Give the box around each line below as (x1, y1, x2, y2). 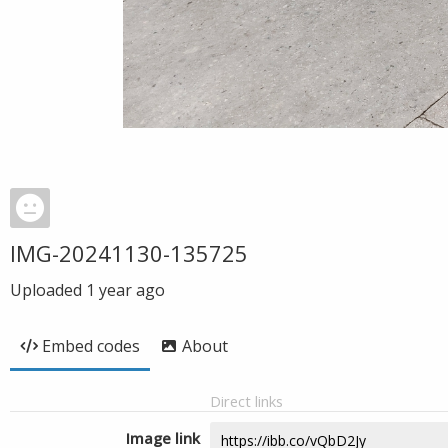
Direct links (210, 391, 283, 411)
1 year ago (86, 279, 165, 301)
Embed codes (42, 335, 140, 357)
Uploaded (10, 279, 86, 301)
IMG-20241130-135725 (10, 238, 248, 268)
